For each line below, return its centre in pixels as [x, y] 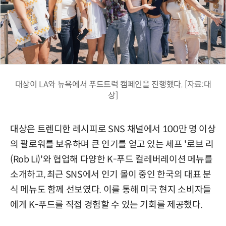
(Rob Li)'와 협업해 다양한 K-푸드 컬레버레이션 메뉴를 [111, 159]
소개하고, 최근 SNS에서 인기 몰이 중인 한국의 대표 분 [111, 174]
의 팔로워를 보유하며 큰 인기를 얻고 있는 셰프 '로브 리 [112, 144]
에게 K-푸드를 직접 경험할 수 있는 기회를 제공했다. [106, 205]
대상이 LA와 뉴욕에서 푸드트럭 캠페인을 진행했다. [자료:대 [113, 84]
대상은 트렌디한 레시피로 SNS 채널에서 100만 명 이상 [113, 129]
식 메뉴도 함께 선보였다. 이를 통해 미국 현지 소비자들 [111, 189]
